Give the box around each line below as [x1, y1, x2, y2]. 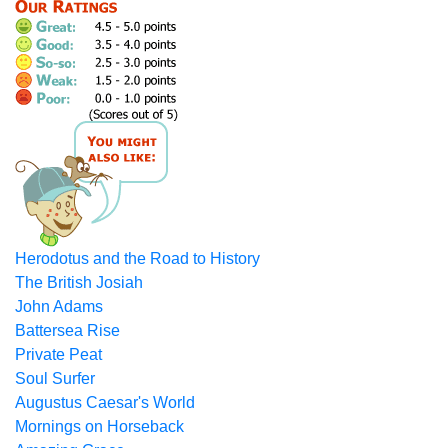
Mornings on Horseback [15, 418, 184, 435]
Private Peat [15, 346, 102, 363]
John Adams [15, 298, 103, 315]
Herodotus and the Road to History [15, 250, 260, 267]
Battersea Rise [15, 322, 120, 339]
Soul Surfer [15, 370, 95, 387]
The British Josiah [15, 274, 143, 291]
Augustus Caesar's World [15, 394, 195, 411]
